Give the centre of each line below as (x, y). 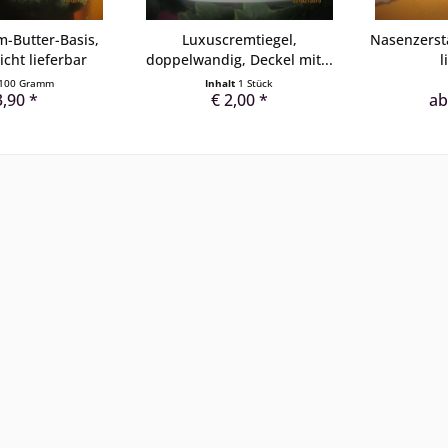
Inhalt (222, 83)
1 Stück (256, 83)
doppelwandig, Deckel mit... (239, 59)
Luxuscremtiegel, (239, 39)
